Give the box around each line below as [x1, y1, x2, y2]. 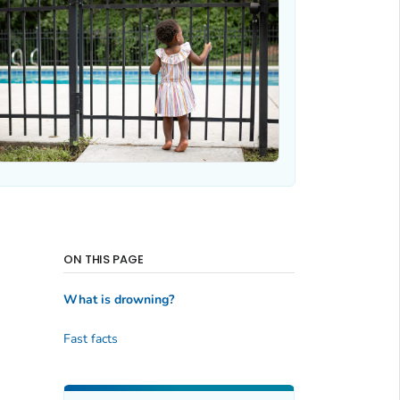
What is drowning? [62, 291, 174, 309]
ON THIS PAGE [62, 250, 145, 268]
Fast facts [62, 329, 118, 347]
